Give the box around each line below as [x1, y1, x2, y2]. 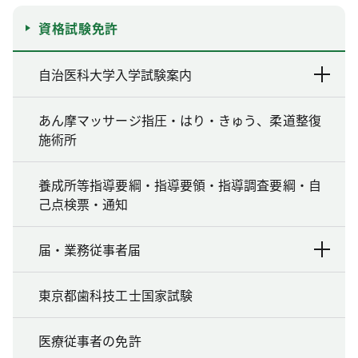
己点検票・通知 [38, 194, 129, 213]
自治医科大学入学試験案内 [38, 65, 192, 84]
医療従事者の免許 [38, 331, 141, 350]
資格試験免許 [38, 18, 118, 38]
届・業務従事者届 [38, 240, 141, 259]
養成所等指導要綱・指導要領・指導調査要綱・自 [38, 175, 321, 194]
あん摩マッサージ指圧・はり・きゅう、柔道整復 [38, 110, 321, 129]
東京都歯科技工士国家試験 [38, 285, 193, 304]
